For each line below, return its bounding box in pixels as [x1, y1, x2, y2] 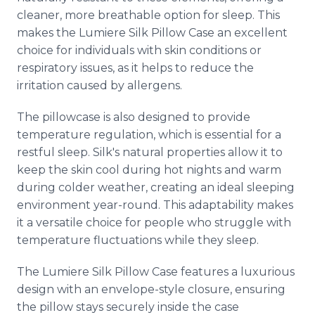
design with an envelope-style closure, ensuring [17, 283, 285, 296]
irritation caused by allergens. [17, 79, 182, 92]
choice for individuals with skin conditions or [17, 44, 262, 57]
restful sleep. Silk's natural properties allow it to [17, 146, 283, 159]
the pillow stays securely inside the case [17, 300, 239, 314]
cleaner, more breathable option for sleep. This [17, 8, 280, 22]
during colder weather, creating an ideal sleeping [17, 181, 295, 194]
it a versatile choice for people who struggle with [17, 216, 291, 229]
